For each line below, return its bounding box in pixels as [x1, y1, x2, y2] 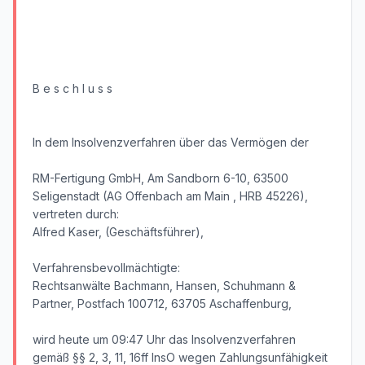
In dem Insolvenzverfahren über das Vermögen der [33, 135, 309, 149]
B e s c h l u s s [33, 81, 112, 95]
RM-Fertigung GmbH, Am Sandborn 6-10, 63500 [33, 171, 288, 185]
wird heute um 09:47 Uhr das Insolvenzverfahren [33, 332, 296, 346]
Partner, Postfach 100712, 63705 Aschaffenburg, [33, 297, 292, 310]
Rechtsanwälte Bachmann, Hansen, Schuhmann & [33, 279, 296, 292]
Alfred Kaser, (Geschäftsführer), [33, 225, 204, 239]
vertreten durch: [33, 207, 119, 221]
